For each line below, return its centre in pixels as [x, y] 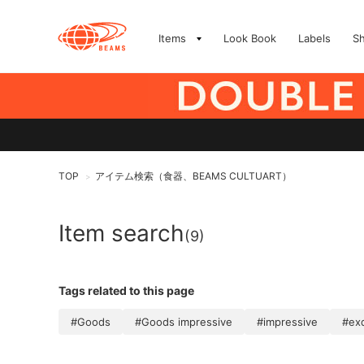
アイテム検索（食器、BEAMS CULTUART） [193, 176]
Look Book [250, 38]
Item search [121, 233]
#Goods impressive [184, 322]
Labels [314, 38]
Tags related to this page [126, 290]
